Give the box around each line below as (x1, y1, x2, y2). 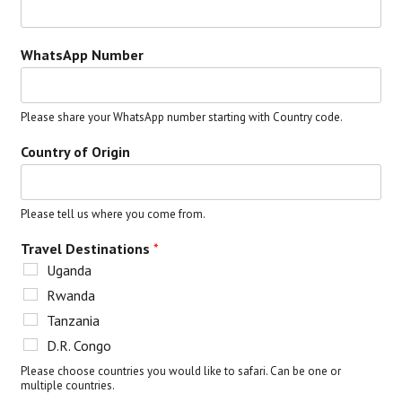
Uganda (47, 260, 92, 279)
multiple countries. (21, 377, 116, 393)
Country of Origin (21, 142, 131, 161)
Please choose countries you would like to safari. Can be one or (21, 363, 342, 379)
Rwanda (47, 285, 96, 304)
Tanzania (47, 310, 100, 329)
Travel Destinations (21, 239, 154, 258)
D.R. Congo (47, 336, 112, 354)
